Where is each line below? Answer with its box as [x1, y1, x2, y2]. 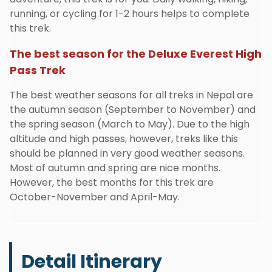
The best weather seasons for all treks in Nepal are [10, 88, 253, 102]
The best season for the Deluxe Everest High [10, 46, 262, 61]
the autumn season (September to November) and [10, 103, 256, 117]
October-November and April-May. [10, 190, 180, 204]
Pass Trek [10, 63, 66, 78]
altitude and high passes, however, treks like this [10, 132, 238, 146]
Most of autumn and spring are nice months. [10, 161, 220, 175]
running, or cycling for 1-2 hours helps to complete [10, 7, 250, 21]
